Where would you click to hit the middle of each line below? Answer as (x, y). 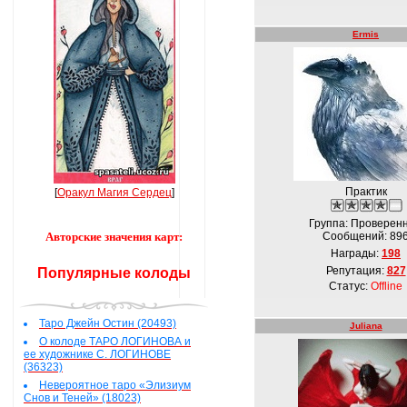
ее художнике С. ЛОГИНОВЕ (97, 354)
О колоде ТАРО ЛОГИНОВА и (115, 342)
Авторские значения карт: (114, 237)
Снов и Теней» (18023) (82, 398)
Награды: (356, 253)
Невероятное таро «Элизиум (115, 385)
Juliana (366, 326)
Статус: (350, 286)
